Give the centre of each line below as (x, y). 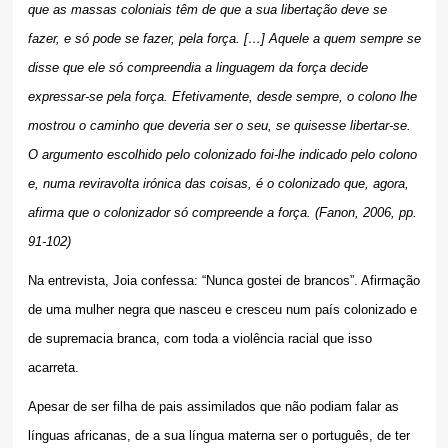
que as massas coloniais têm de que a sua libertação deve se (207, 10)
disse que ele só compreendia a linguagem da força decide (197, 68)
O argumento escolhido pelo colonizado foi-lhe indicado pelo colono (222, 155)
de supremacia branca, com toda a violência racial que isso (199, 339)
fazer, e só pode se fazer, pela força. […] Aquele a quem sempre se (224, 39)
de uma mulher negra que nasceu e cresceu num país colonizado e (222, 310)
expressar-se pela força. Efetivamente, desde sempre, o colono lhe (222, 97)
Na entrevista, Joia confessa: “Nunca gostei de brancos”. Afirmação (223, 281)
